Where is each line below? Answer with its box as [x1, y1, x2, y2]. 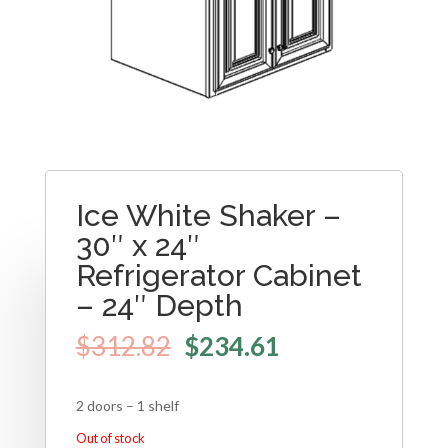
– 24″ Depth [75, 288, 243, 324]
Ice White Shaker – [75, 198, 341, 234]
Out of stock [75, 429, 145, 446]
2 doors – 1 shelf [75, 396, 179, 414]
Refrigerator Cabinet [75, 258, 362, 294]
